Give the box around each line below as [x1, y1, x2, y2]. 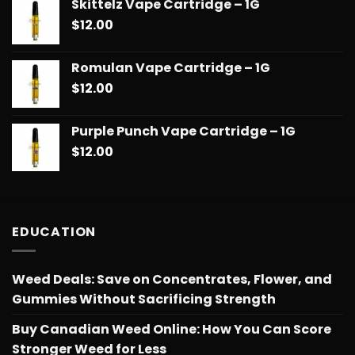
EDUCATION [12, 222, 97, 241]
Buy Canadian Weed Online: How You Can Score [12, 320, 331, 339]
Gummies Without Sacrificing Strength [12, 290, 276, 309]
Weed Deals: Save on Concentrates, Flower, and [12, 270, 332, 289]
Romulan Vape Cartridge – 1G [71, 58, 270, 77]
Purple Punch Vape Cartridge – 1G [71, 121, 296, 140]
